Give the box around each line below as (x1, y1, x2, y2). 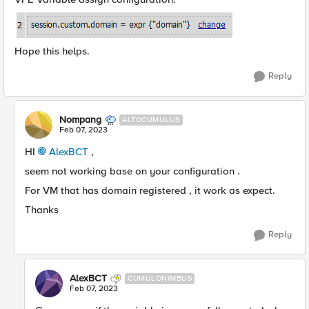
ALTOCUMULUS (122, 115, 180, 124)
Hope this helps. (14, 45, 92, 57)
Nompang (59, 114, 101, 126)
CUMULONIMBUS (128, 274, 192, 283)
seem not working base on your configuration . (25, 165, 240, 177)
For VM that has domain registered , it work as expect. (25, 184, 275, 197)
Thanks (25, 203, 59, 216)
